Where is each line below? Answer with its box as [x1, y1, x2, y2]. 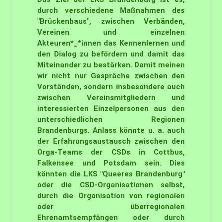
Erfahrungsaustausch [53, 137, 131, 146]
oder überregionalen [37, 202, 185, 211]
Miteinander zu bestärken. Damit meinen [37, 60, 185, 69]
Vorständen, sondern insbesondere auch [37, 82, 185, 91]
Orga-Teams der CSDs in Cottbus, [37, 148, 185, 157]
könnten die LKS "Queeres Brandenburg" [37, 169, 185, 178]
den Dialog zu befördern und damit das [37, 50, 185, 58]
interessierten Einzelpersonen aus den [37, 104, 185, 113]
